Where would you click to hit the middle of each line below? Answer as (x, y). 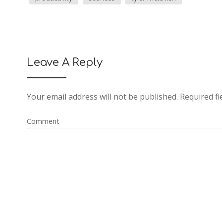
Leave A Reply (64, 62)
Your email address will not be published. (102, 97)
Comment (43, 121)
